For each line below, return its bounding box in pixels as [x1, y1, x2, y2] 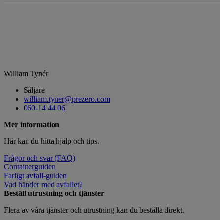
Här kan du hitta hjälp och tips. [4, 137, 99, 145]
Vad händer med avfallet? [4, 180, 82, 189]
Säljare [24, 86, 45, 94]
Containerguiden [4, 163, 55, 171]
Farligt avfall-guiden [4, 171, 67, 180]
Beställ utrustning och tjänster [4, 189, 104, 197]
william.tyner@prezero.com [24, 95, 110, 103]
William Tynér [4, 69, 48, 78]
